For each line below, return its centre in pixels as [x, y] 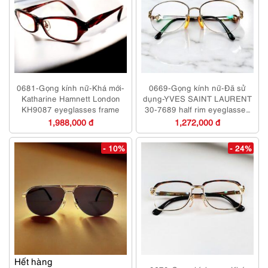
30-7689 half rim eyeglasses [197, 109]
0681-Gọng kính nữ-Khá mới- [71, 88]
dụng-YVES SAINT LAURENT [197, 98]
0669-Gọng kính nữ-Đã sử [197, 88]
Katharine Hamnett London [71, 98]
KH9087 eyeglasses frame [71, 109]
